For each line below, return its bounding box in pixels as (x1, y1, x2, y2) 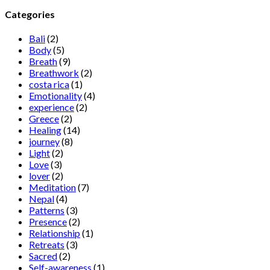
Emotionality (29, 90, 82, 102)
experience (29, 101, 74, 113)
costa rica (29, 78, 69, 90)
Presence (29, 216, 67, 228)
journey (29, 136, 60, 148)
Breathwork (29, 67, 79, 79)
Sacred (29, 250, 57, 262)
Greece (29, 113, 59, 125)
